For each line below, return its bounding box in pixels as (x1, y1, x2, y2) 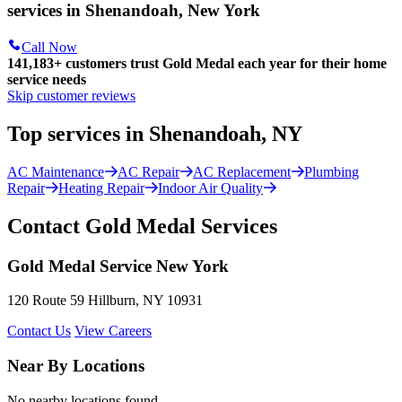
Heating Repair (58, 179, 144, 196)
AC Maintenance (7, 163, 104, 179)
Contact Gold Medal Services (7, 214, 277, 238)
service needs (7, 72, 86, 88)
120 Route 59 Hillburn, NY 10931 (7, 293, 203, 309)
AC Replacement (193, 163, 291, 179)
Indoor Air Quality (158, 179, 263, 196)
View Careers (74, 323, 152, 339)
